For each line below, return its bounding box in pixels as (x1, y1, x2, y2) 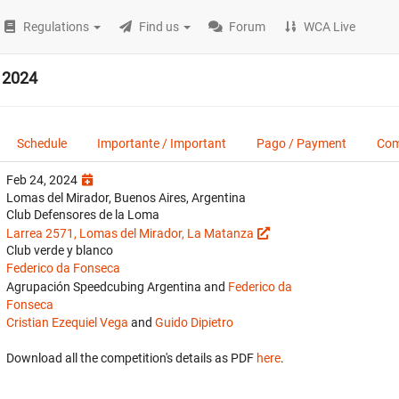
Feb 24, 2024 (6, 173, 80, 187)
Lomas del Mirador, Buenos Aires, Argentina (6, 191, 246, 205)
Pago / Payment (256, 136, 346, 151)
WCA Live (304, 20, 356, 34)
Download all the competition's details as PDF (6, 351, 256, 365)
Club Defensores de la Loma (6, 208, 159, 222)
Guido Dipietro (155, 315, 233, 330)
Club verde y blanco (6, 243, 113, 257)
